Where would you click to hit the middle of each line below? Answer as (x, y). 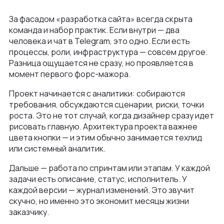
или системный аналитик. (57, 149)
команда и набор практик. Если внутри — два (94, 30)
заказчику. (29, 212)
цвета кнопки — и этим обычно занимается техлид (105, 138)
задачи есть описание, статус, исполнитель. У (98, 179)
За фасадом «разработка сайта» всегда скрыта (101, 19)
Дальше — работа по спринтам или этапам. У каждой (109, 168)
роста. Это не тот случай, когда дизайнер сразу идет (111, 116)
